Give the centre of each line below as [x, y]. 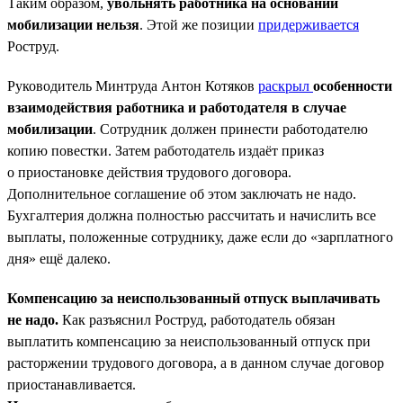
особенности [353, 85]
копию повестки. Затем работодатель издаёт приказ [166, 150]
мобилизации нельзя [73, 24]
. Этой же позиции [199, 24]
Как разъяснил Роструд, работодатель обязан [197, 319]
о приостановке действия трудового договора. [149, 172]
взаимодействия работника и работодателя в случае [177, 107]
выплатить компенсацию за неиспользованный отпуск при [189, 341]
